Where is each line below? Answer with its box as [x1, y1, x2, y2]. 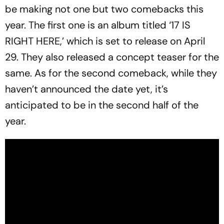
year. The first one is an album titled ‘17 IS [5, 18, 190, 32]
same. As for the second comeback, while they [5, 66, 217, 80]
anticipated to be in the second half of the [5, 98, 198, 112]
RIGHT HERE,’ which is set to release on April [5, 34, 205, 48]
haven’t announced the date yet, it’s [5, 82, 168, 96]
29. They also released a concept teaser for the [5, 50, 219, 64]
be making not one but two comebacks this [5, 2, 203, 16]
